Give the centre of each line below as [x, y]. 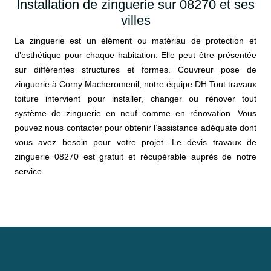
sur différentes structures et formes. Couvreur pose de [135, 70]
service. [29, 171]
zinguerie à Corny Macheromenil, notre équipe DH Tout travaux [135, 84]
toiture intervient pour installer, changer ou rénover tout [135, 99]
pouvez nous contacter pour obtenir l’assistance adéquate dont [135, 128]
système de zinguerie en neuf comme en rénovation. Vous [135, 113]
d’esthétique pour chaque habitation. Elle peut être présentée [135, 55]
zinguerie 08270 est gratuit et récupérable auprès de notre [135, 157]
